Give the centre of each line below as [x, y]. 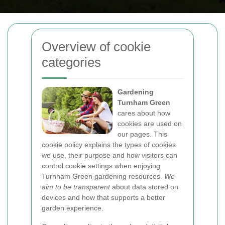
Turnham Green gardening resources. [103, 176]
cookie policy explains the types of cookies [109, 145]
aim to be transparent [76, 187]
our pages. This [142, 134]
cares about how [144, 113]
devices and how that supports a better [103, 197]
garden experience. [73, 208]
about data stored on [144, 187]
